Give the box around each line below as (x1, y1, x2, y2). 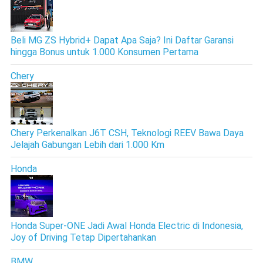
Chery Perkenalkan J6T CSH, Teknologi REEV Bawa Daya (10, 127, 244, 139)
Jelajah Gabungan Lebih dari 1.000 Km (10, 139, 164, 150)
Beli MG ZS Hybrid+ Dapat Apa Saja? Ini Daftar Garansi (10, 34, 234, 46)
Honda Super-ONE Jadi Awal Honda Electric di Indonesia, (10, 220, 243, 231)
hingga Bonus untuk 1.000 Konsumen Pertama (10, 46, 198, 58)
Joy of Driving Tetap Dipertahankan (10, 231, 156, 243)
